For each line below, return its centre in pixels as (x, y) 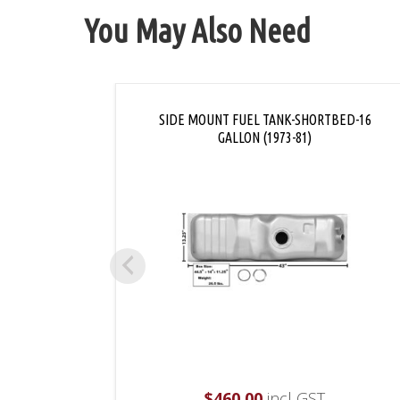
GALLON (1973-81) (265, 138)
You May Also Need (198, 31)
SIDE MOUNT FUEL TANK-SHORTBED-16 (265, 120)
